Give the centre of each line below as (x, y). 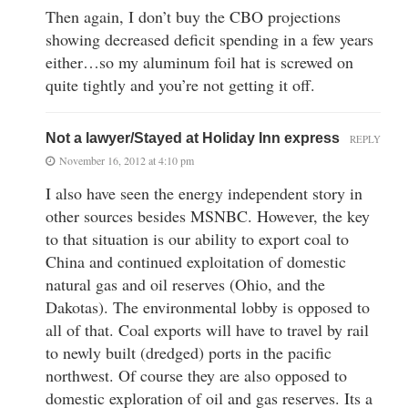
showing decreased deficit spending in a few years (209, 40)
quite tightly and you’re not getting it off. (180, 85)
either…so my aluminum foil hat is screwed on (199, 62)
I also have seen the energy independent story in (204, 194)
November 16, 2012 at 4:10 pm (127, 161)
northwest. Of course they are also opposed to (196, 376)
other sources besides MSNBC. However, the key (208, 216)
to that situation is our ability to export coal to (197, 239)
